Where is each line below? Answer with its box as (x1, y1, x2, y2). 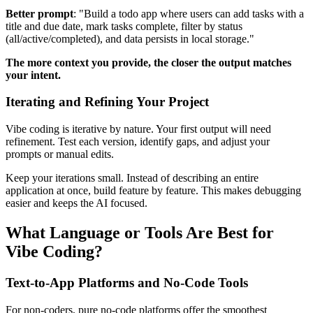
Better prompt (6, 7, 73, 20)
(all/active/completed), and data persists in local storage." (6, 32, 254, 45)
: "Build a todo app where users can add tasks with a (73, 7, 304, 20)
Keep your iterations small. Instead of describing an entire (6, 172, 259, 184)
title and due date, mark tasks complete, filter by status (6, 20, 242, 32)
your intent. (6, 68, 61, 81)
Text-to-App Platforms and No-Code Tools (6, 275, 248, 290)
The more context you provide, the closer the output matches (6, 56, 291, 68)
